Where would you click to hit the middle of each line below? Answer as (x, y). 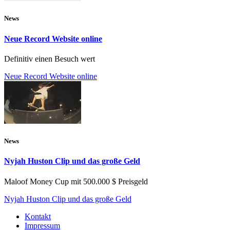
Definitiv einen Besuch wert (50, 59)
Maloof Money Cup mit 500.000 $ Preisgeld (76, 181)
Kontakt (38, 216)
